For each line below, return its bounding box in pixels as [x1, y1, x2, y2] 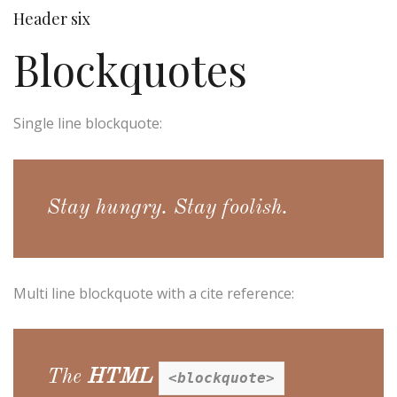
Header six [13, 7, 90, 29]
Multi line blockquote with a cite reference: [13, 283, 294, 303]
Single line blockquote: [13, 113, 162, 134]
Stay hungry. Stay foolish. [47, 197, 289, 219]
